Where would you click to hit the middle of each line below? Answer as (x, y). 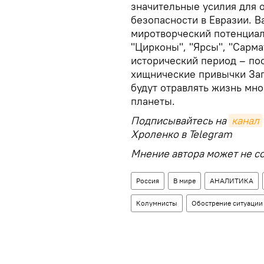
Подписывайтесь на (180, 120)
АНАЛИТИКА (232, 180)
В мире (184, 180)
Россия (148, 180)
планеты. (153, 101)
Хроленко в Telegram (181, 134)
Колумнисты (157, 203)
